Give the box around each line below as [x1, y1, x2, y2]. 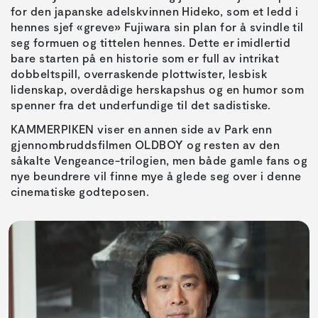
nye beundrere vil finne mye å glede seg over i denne [11, 169, 302, 183]
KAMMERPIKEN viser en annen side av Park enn [11, 122, 273, 136]
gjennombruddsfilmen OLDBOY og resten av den [11, 138, 280, 152]
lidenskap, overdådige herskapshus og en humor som [11, 82, 305, 97]
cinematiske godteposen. [11, 185, 150, 199]
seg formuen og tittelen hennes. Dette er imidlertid [11, 35, 290, 50]
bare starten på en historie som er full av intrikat [11, 51, 279, 65]
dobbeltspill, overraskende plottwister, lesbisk [11, 67, 268, 81]
